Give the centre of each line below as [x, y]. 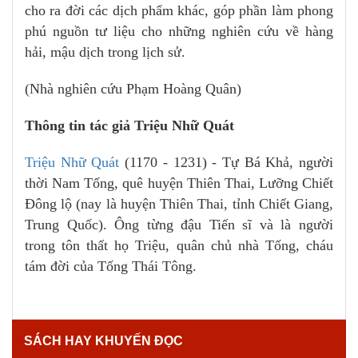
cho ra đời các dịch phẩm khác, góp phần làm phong [179, 10]
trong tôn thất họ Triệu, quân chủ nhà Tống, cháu [179, 245]
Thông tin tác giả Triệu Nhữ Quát [129, 125]
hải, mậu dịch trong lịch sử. [105, 52]
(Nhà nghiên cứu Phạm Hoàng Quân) [133, 88]
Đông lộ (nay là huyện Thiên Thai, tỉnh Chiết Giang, [179, 203]
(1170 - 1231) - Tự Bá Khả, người [229, 162]
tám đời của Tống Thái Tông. [111, 266]
